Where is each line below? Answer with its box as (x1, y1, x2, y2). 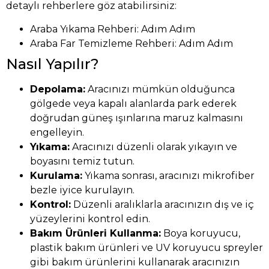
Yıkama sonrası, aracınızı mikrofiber (82, 169, 255, 181)
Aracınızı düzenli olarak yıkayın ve (70, 141, 237, 153)
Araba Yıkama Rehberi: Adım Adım (30, 23, 195, 35)
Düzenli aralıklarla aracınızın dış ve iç (71, 198, 254, 210)
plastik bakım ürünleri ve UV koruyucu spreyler (30, 241, 263, 253)
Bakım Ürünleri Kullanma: (30, 227, 161, 239)
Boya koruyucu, (161, 227, 240, 239)
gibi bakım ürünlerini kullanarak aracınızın (30, 256, 240, 268)
